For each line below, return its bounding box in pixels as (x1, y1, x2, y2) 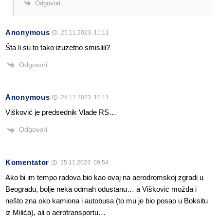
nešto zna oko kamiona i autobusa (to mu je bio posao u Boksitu (5, 196, 208, 205)
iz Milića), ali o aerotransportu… (5, 208, 106, 217)
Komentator (5, 158, 49, 166)
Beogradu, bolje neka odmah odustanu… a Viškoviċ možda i (5, 184, 197, 193)
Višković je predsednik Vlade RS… (5, 108, 116, 117)
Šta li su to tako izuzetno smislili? (5, 43, 110, 52)
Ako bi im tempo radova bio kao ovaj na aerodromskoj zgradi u (5, 173, 203, 182)
